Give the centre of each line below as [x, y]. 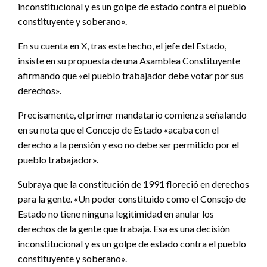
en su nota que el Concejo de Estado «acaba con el [118, 129]
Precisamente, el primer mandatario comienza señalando [132, 114]
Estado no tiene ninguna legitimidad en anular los [116, 213]
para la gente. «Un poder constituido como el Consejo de [132, 198]
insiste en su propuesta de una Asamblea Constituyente [129, 60]
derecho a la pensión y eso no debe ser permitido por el [128, 144]
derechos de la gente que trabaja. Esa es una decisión [124, 228]
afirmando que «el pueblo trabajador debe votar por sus [131, 75]
